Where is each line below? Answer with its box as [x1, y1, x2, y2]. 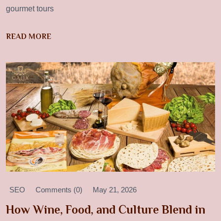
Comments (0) [36, 185, 82, 194]
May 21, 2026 [93, 185, 137, 194]
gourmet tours [6, 4, 54, 13]
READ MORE [6, 32, 51, 41]
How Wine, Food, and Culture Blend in [6, 202, 205, 216]
